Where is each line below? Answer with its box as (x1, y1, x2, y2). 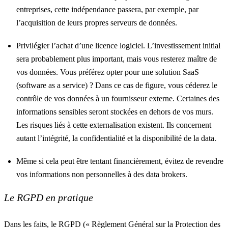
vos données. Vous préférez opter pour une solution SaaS (16, 68, 199, 76)
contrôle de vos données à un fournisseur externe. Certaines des (16, 94, 219, 103)
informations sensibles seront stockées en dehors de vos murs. (16, 107, 213, 116)
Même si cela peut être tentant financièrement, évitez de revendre (16, 157, 223, 165)
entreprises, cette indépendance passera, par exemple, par (16, 5, 198, 14)
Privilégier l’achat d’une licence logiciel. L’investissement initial (16, 41, 220, 50)
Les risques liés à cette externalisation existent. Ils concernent (16, 121, 211, 129)
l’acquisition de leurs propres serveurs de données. (16, 18, 179, 27)
